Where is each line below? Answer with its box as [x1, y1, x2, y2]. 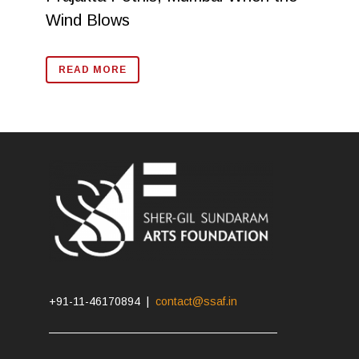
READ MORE [58, 63, 127, 75]
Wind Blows [45, 10, 130, 29]
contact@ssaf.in [155, 295, 238, 308]
